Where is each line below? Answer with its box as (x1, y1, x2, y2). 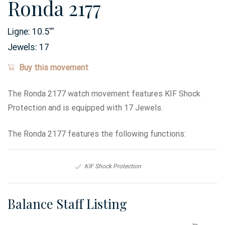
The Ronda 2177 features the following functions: (8, 129, 186, 139)
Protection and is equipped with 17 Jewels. (8, 103, 163, 113)
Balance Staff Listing (8, 195, 127, 212)
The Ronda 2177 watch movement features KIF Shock (8, 89, 200, 99)
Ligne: (8, 27, 32, 37)
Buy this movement (19, 63, 88, 73)
